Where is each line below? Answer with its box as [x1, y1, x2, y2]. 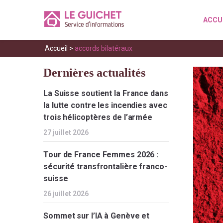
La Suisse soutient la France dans [43, 89, 168, 98]
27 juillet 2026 [43, 128, 89, 136]
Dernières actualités [43, 66, 145, 79]
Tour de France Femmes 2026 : [43, 150, 159, 159]
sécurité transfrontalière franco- [43, 162, 167, 171]
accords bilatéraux [75, 44, 132, 52]
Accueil [45, 44, 68, 52]
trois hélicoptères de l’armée [43, 112, 153, 122]
